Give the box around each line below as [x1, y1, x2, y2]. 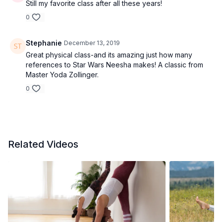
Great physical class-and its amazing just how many [26, 51, 192, 59]
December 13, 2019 [64, 39, 120, 47]
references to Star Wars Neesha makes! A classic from [26, 60, 203, 69]
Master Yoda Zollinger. [26, 70, 99, 79]
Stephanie [26, 39, 62, 47]
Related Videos [8, 138, 78, 150]
